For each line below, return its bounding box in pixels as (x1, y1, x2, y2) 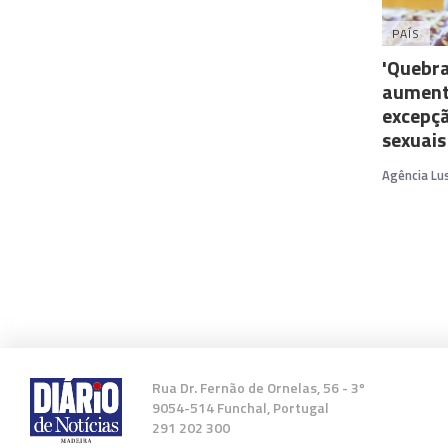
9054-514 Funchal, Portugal (151, 396, 329, 418)
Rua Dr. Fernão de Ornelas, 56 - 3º (151, 376, 365, 398)
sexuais (382, 123, 446, 155)
